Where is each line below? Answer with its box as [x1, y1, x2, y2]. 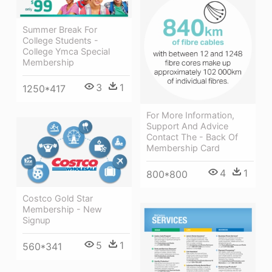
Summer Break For [22, 24, 97, 35]
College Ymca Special [22, 46, 110, 56]
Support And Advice [146, 120, 228, 131]
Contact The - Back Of [146, 131, 238, 142]
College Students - [22, 35, 98, 46]
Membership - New [22, 204, 102, 215]
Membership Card [146, 142, 220, 153]
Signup [22, 215, 50, 226]
